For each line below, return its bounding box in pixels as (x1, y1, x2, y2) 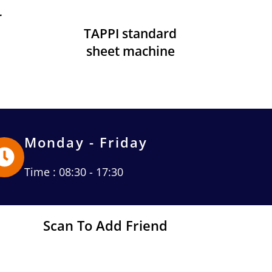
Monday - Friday (24, 133, 148, 151)
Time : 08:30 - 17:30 (24, 165, 124, 179)
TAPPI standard (84, 24, 177, 42)
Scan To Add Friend (43, 216, 168, 234)
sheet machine (86, 42, 175, 59)
